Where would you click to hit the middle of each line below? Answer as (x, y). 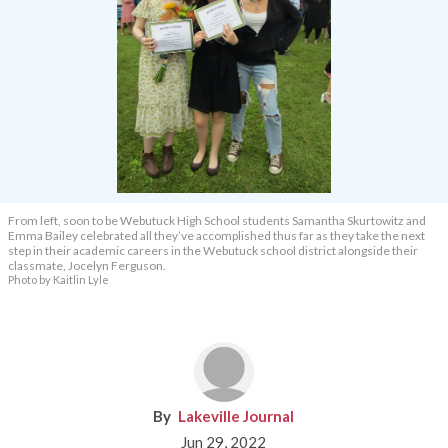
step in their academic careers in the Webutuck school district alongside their (213, 251)
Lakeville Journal (236, 416)
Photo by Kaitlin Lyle (58, 280)
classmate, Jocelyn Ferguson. (87, 266)
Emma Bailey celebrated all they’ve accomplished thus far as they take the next (216, 236)
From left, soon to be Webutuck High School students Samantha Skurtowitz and (217, 221)
